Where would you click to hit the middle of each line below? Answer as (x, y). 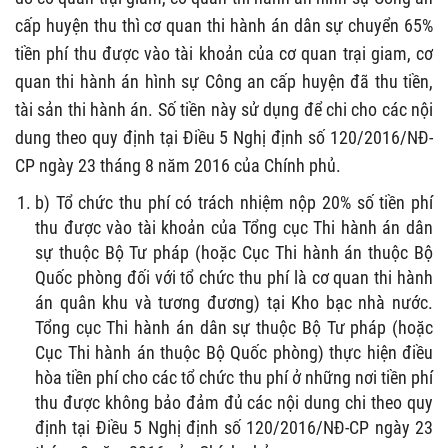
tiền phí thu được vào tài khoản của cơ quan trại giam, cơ (224, 53)
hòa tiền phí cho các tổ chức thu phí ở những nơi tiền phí (234, 377)
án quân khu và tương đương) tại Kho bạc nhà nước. (234, 302)
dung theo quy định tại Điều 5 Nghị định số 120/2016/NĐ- (224, 137)
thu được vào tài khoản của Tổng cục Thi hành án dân (234, 227)
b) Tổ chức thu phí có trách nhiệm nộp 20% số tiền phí (234, 202)
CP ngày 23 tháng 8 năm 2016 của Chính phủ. (178, 165)
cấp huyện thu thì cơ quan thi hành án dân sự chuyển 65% (224, 25)
